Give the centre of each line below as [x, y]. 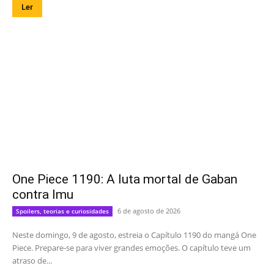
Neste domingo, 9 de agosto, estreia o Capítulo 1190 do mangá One [134, 235]
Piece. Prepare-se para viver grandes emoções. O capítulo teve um [131, 248]
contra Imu [43, 195]
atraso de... [32, 261]
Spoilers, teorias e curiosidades [62, 211]
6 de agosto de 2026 [149, 211]
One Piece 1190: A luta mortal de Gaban [125, 180]
